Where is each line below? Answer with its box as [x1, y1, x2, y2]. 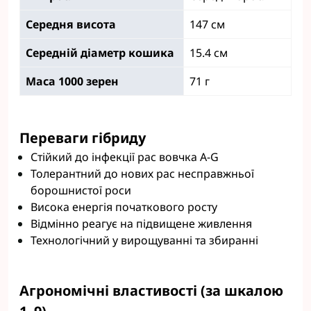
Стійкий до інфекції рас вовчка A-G [31, 149, 219, 165]
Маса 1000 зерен [26, 74, 119, 89]
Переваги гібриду [19, 128, 146, 147]
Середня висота [26, 17, 116, 32]
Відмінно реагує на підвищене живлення [31, 216, 252, 231]
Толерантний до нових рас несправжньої [31, 166, 254, 181]
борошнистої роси [31, 183, 131, 198]
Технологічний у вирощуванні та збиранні [31, 233, 258, 248]
